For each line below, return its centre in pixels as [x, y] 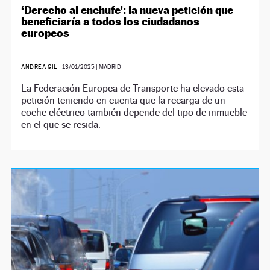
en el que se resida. [61, 125]
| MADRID [108, 67]
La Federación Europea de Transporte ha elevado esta [133, 89]
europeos [46, 33]
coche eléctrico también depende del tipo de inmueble [134, 113]
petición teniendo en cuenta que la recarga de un [124, 101]
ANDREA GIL [39, 67]
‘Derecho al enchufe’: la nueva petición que [127, 10]
